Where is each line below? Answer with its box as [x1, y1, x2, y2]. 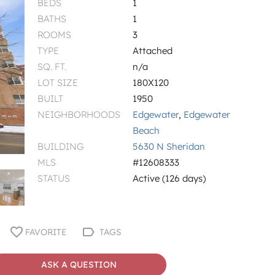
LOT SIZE [37, 76, 78, 88]
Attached [132, 44, 177, 56]
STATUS [37, 172, 70, 184]
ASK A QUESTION [41, 259, 117, 270]
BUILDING [37, 140, 83, 152]
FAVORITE [25, 226, 66, 238]
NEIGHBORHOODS [37, 108, 120, 120]
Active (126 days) [132, 172, 206, 184]
